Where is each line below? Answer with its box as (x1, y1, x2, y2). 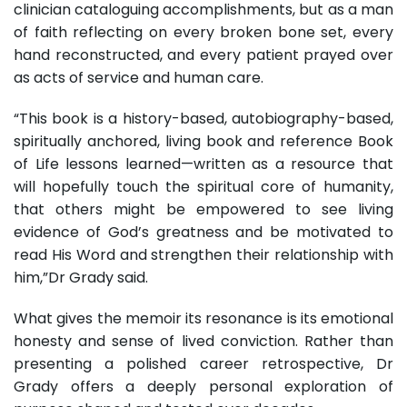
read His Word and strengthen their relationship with (14, 243, 393, 265)
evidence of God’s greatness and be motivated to (14, 221, 393, 243)
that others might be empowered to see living (14, 198, 393, 220)
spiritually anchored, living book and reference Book (14, 130, 393, 152)
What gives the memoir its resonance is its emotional (14, 307, 393, 329)
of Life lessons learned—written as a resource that (14, 153, 393, 174)
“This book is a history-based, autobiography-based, (14, 107, 393, 129)
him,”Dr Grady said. (14, 266, 148, 288)
